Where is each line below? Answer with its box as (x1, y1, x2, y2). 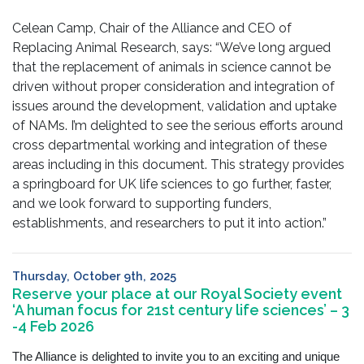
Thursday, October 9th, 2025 (12, 269, 176, 284)
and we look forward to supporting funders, (12, 196, 271, 212)
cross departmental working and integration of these (12, 137, 327, 154)
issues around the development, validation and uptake (12, 98, 336, 115)
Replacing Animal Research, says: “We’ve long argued (12, 40, 331, 56)
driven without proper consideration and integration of (12, 79, 335, 95)
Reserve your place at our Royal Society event (12, 285, 342, 303)
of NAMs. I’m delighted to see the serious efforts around (12, 118, 343, 134)
